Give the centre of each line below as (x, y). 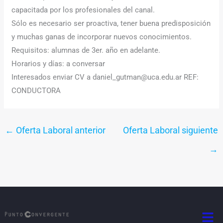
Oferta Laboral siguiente (170, 130)
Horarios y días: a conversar (58, 63)
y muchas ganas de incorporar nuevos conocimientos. (102, 37)
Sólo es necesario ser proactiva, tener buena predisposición (111, 23)
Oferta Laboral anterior (60, 130)
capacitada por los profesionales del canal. (83, 10)
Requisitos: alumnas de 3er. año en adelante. (86, 50)
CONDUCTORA (36, 90)
